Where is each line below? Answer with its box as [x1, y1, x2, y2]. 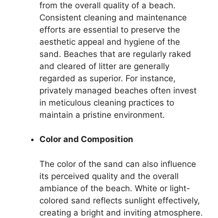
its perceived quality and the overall [39, 171, 179, 181]
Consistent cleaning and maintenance [39, 12, 187, 22]
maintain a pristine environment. [39, 109, 165, 120]
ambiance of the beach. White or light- [39, 183, 190, 193]
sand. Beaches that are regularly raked [39, 49, 191, 59]
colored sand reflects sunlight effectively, [39, 195, 200, 205]
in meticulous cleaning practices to [39, 97, 174, 108]
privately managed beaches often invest [39, 85, 197, 95]
